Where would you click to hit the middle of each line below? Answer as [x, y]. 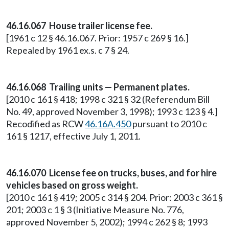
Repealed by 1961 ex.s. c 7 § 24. [68, 50]
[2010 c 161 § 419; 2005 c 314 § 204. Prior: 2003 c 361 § [114, 197]
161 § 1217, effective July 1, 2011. [73, 136]
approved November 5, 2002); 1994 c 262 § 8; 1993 [107, 222]
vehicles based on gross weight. [72, 185]
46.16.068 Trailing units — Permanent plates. [98, 87]
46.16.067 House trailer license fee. [79, 26]
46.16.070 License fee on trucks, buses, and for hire [111, 173]
